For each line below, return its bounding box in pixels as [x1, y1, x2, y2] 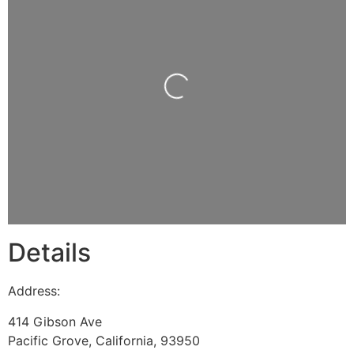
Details [8, 237, 91, 269]
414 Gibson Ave [8, 313, 102, 330]
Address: [8, 283, 60, 299]
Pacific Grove [8, 332, 88, 348]
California [96, 332, 153, 348]
